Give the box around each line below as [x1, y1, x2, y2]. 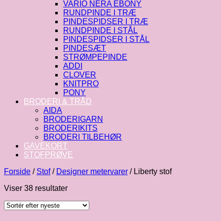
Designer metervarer [56, 167, 128, 176]
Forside [4, 167, 31, 176]
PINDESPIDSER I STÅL [63, 35, 149, 43]
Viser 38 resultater [4, 184, 68, 192]
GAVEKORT [24, 142, 68, 150]
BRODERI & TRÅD [24, 97, 92, 106]
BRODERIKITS [43, 124, 98, 132]
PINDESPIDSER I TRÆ [63, 17, 148, 26]
